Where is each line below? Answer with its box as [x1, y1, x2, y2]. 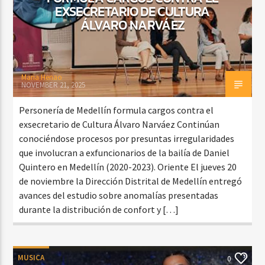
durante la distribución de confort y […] [19, 203, 179, 215]
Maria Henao [21, 72, 63, 82]
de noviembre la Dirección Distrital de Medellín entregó [19, 174, 243, 187]
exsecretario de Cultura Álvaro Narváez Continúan [19, 118, 220, 130]
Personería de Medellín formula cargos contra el [19, 104, 214, 116]
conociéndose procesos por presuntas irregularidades [19, 132, 235, 144]
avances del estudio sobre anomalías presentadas [19, 189, 219, 201]
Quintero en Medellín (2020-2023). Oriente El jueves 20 [19, 160, 237, 173]
